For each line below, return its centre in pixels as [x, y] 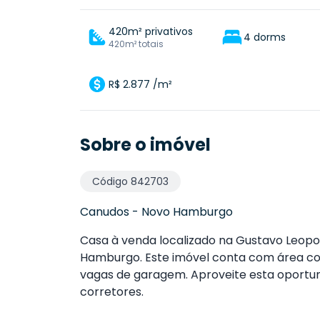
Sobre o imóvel [145, 145]
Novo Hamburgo [187, 212]
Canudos [105, 212]
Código [111, 182]
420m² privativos [151, 32]
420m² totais [136, 44]
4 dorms [264, 37]
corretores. [112, 292]
